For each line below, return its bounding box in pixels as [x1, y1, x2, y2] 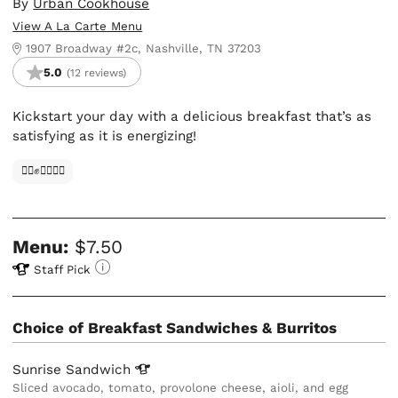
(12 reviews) [67, 66, 127, 79]
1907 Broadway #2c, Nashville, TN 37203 [25, 42, 261, 56]
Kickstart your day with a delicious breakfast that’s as [12, 108, 372, 125]
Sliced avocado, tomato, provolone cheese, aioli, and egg [12, 380, 349, 394]
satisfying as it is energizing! [12, 128, 197, 145]
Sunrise [12, 361, 67, 378]
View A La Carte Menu [12, 20, 143, 34]
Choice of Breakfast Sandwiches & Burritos [12, 318, 338, 337]
